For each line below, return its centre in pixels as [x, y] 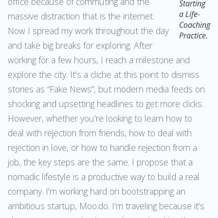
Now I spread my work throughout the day [88, 30]
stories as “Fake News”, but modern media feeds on [106, 89]
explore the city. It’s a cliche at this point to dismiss [104, 74]
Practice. [193, 36]
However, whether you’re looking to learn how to [100, 118]
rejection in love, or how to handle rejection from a [102, 147]
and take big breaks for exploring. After [80, 45]
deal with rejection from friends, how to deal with [100, 133]
